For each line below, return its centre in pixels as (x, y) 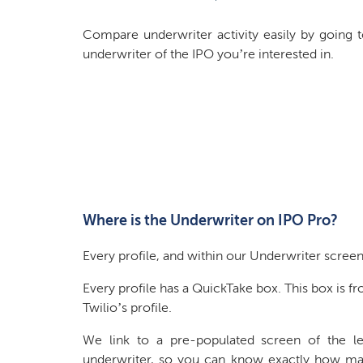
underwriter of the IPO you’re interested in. (208, 54)
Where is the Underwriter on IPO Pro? (210, 220)
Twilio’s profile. (127, 307)
